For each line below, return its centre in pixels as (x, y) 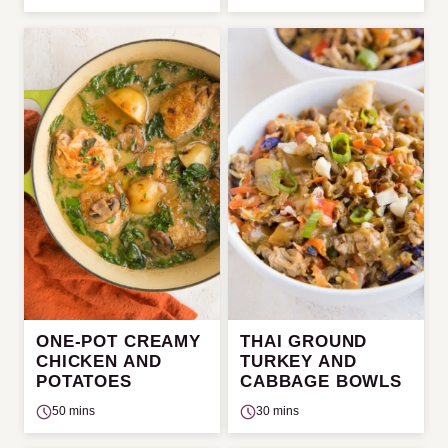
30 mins (277, 411)
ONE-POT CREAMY (118, 342)
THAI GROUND (304, 342)
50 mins (73, 411)
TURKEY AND (298, 362)
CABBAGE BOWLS (321, 382)
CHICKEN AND (99, 362)
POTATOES (84, 382)
